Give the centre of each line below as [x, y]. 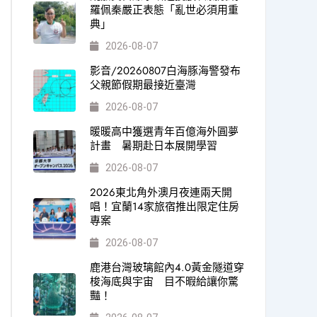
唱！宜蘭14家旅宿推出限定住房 [164, 207]
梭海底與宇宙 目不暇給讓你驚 [164, 282]
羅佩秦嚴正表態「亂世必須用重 [164, 10]
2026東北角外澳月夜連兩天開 [161, 192]
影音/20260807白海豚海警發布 [165, 71]
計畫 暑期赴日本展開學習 [153, 146]
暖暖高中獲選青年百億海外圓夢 [164, 132]
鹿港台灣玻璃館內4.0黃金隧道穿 [167, 267]
